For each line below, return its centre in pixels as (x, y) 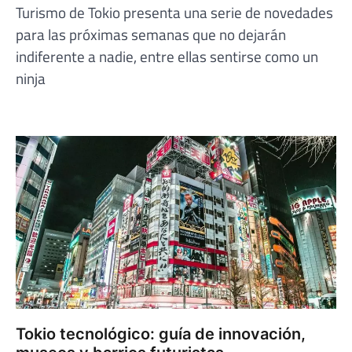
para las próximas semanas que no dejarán (151, 35)
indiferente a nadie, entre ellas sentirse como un (167, 57)
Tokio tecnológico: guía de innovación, (161, 334)
